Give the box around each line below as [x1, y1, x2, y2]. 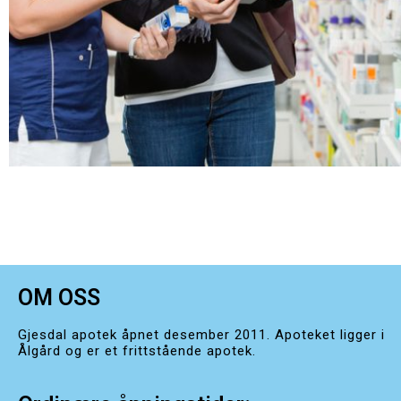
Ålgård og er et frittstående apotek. [18, 342, 256, 359]
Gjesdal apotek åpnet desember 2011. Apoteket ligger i [18, 326, 385, 343]
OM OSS [18, 284, 100, 311]
